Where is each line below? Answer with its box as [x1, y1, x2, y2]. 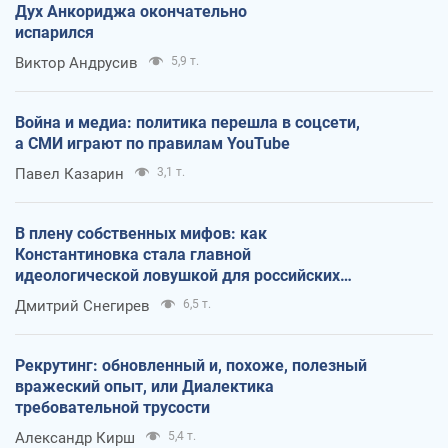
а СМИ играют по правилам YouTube [15, 134, 290, 154]
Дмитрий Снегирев [15, 297, 150, 316]
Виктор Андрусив [15, 54, 138, 73]
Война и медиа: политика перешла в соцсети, [15, 113, 360, 133]
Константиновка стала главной [15, 245, 251, 265]
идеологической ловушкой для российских [15, 266, 340, 286]
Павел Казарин [15, 165, 124, 184]
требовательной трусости [15, 398, 210, 418]
